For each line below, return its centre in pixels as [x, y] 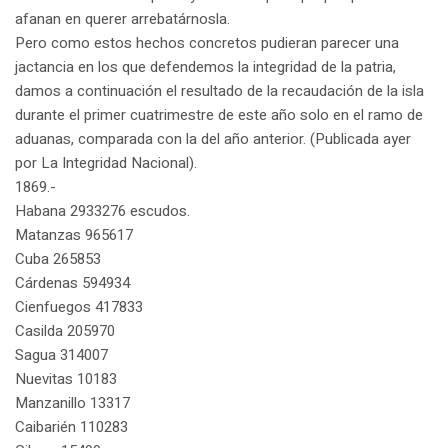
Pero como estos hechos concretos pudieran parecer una [207, 43]
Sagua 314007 [61, 355]
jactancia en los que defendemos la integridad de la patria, [205, 67]
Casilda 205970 [65, 331]
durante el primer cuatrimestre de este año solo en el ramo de [219, 115]
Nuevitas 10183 [66, 379]
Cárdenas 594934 [72, 283]
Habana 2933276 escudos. [102, 211]
